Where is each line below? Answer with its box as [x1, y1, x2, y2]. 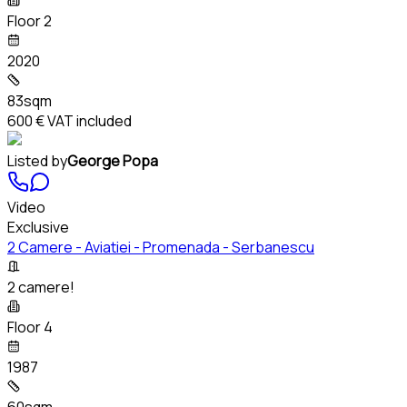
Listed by [7, 150, 67, 171]
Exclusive [7, 216, 69, 237]
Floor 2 [7, 10, 52, 31]
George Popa [67, 150, 158, 171]
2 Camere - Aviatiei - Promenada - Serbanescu [7, 236, 314, 257]
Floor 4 [7, 316, 53, 337]
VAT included [45, 110, 132, 131]
